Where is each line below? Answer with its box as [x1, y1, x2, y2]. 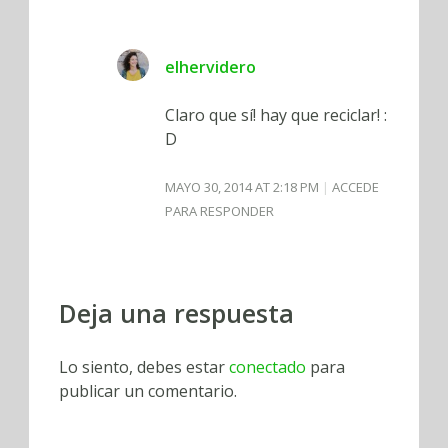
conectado [229, 356, 306, 379]
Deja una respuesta [59, 296, 294, 331]
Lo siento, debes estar [59, 356, 229, 379]
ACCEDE [332, 178, 379, 197]
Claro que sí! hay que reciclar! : [165, 104, 387, 127]
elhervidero [165, 56, 256, 79]
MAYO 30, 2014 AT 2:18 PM [165, 178, 322, 197]
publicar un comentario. [59, 380, 237, 403]
